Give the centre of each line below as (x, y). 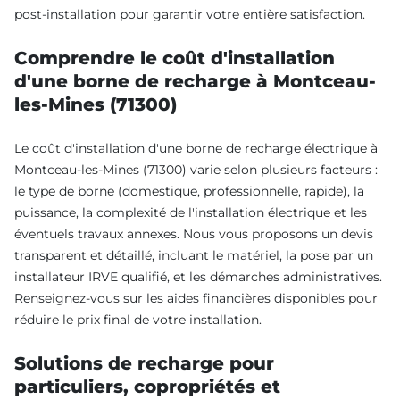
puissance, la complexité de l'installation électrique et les (191, 213)
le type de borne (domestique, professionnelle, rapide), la (189, 192)
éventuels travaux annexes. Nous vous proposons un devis (194, 234)
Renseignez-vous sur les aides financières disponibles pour (196, 299)
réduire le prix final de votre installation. (138, 320)
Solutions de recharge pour (144, 364)
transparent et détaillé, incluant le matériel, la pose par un (194, 256)
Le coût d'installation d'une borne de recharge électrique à (196, 149)
